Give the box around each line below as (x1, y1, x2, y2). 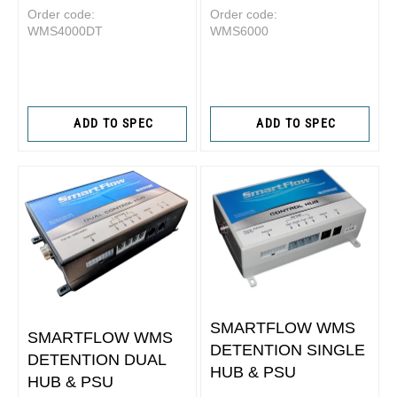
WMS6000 (210, 23, 269, 38)
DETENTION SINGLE (210, 341, 365, 360)
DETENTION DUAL (27, 351, 166, 370)
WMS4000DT (27, 23, 103, 38)
